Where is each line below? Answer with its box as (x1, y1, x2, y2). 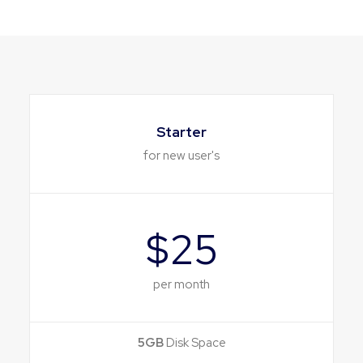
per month (153, 276, 210, 293)
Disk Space (163, 335, 226, 351)
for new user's (143, 147, 220, 164)
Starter (156, 123, 207, 141)
